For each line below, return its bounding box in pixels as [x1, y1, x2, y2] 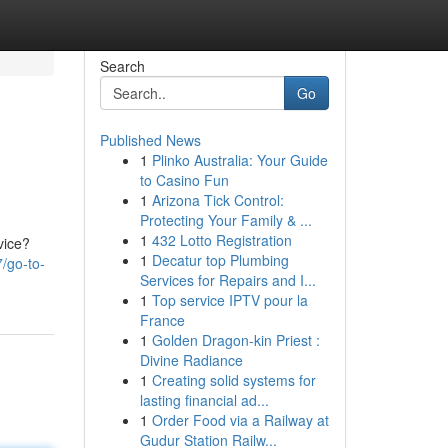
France [139, 310, 185, 330]
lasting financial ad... [139, 390, 269, 410]
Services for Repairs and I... [139, 270, 316, 290]
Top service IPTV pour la [151, 290, 308, 310]
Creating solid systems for [151, 370, 316, 390]
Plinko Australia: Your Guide [151, 150, 328, 170]
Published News [99, 130, 201, 150]
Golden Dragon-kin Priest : [151, 330, 320, 350]
